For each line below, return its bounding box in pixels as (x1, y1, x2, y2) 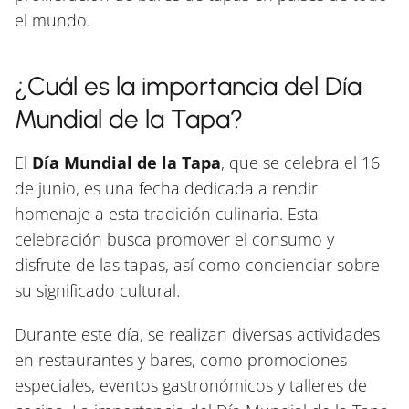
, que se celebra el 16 (221, 151, 380, 173)
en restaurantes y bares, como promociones (15, 348, 347, 371)
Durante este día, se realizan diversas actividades (15, 322, 380, 345)
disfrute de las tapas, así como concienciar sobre (15, 253, 380, 276)
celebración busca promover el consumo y (15, 227, 334, 250)
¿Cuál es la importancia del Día (15, 69, 362, 101)
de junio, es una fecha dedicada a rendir (15, 176, 318, 199)
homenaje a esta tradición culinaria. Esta (15, 202, 319, 225)
